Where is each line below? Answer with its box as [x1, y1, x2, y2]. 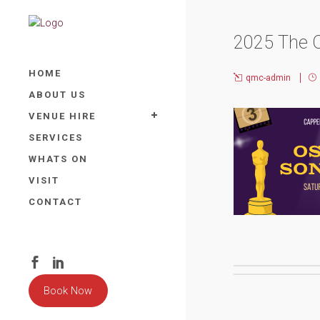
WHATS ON [29, 154, 88, 165]
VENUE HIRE [29, 111, 96, 122]
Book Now [44, 284, 93, 298]
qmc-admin [246, 73, 291, 83]
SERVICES [29, 132, 83, 144]
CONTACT [29, 196, 82, 208]
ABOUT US [29, 89, 86, 101]
